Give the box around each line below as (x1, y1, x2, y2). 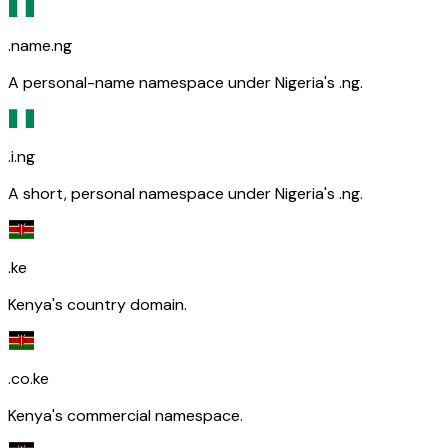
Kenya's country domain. (8, 293, 187, 315)
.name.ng (8, 34, 72, 56)
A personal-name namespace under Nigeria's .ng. (8, 71, 363, 93)
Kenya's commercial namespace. (8, 404, 243, 426)
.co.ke (8, 367, 49, 389)
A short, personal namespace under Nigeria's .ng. (8, 182, 363, 204)
